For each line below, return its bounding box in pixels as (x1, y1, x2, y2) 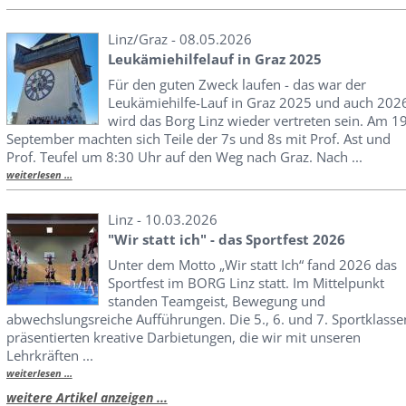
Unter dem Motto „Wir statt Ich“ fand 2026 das (107, 256, 397, 274)
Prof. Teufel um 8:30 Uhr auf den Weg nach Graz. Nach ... (5, 148, 362, 166)
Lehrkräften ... (5, 346, 93, 364)
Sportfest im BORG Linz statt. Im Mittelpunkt (107, 274, 384, 292)
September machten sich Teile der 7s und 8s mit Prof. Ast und (5, 130, 391, 148)
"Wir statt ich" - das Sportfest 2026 (107, 230, 345, 248)
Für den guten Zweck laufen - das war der (107, 75, 366, 93)
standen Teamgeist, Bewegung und (107, 292, 325, 310)
